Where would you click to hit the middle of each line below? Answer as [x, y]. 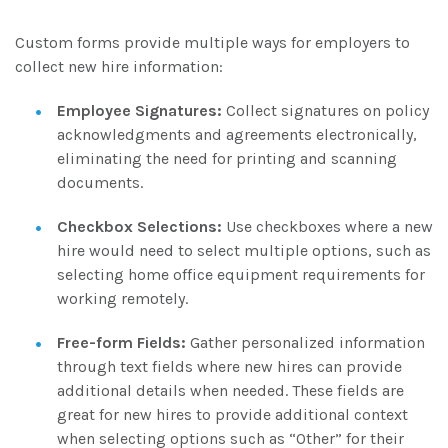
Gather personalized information [305, 342]
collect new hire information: [119, 66]
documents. [100, 182]
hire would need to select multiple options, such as [244, 250]
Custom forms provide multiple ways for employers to [212, 42]
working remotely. [122, 298]
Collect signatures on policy [325, 110]
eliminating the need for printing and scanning [227, 158]
